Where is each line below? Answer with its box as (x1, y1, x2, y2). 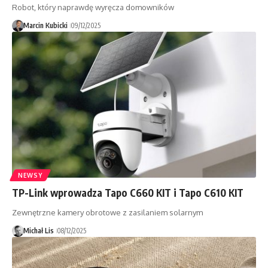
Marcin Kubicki (23, 20, 68, 30)
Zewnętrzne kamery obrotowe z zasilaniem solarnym (12, 208, 203, 218)
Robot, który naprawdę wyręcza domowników (12, 2, 174, 12)
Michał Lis (23, 226, 54, 236)
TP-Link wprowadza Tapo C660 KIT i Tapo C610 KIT (12, 186, 243, 200)
